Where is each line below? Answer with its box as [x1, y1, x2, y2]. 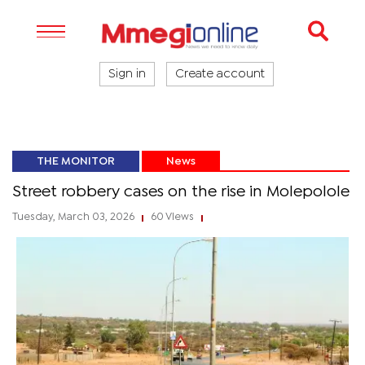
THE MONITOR [37, 156, 115, 166]
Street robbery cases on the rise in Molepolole [12, 185, 350, 199]
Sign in [108, 69, 146, 79]
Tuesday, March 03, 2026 [12, 213, 137, 222]
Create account [175, 69, 265, 79]
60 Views [148, 213, 196, 222]
